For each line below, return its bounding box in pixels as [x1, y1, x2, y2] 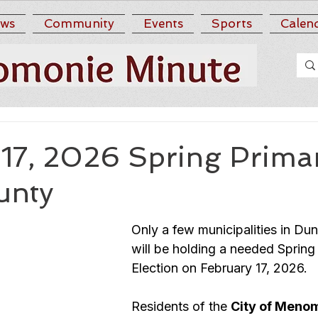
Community [43, 16, 114, 31]
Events [143, 16, 183, 31]
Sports [212, 16, 252, 31]
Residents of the [131, 299, 231, 314]
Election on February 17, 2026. [131, 261, 314, 275]
